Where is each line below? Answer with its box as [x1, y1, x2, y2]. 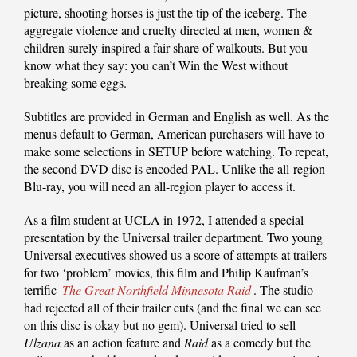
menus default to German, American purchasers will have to [24, 125, 324, 143]
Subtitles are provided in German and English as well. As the [24, 108, 329, 125]
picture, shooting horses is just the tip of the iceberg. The [24, 4, 307, 22]
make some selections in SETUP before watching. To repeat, [24, 143, 328, 160]
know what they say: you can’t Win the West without [24, 57, 288, 74]
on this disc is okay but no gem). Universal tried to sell [24, 316, 296, 334]
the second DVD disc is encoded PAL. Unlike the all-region [24, 160, 325, 178]
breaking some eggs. [24, 74, 127, 92]
